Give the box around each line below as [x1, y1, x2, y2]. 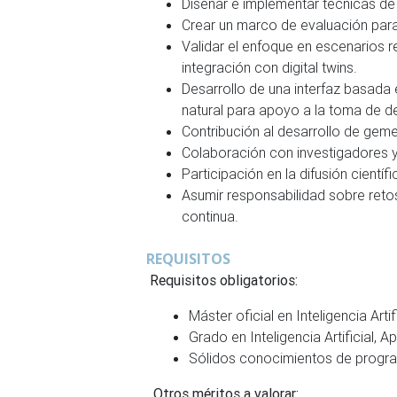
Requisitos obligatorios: [146, 271, 299, 289]
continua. [182, 207, 239, 225]
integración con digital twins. [182, 58, 358, 76]
